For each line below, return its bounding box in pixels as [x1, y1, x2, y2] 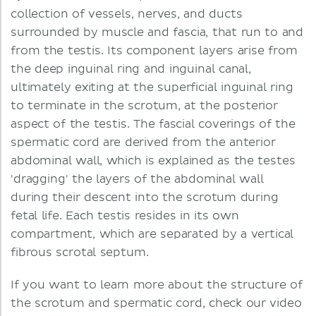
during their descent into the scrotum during [11, 190, 279, 205]
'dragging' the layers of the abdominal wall [11, 172, 264, 186]
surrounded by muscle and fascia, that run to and [11, 25, 304, 39]
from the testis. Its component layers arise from [11, 44, 298, 58]
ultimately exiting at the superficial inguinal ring [11, 80, 293, 95]
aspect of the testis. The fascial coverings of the [11, 117, 296, 131]
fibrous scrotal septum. [11, 245, 149, 260]
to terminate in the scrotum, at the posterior [11, 99, 278, 113]
